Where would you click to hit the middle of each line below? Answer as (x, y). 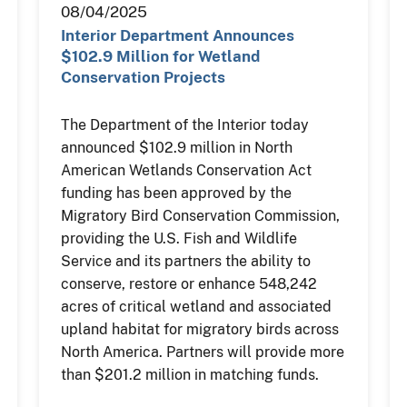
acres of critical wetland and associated (196, 306)
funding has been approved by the (176, 193)
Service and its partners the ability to (185, 261)
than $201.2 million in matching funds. (189, 374)
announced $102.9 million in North (176, 147)
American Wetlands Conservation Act (186, 170)
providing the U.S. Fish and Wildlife (179, 238)
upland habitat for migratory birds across (199, 329)
